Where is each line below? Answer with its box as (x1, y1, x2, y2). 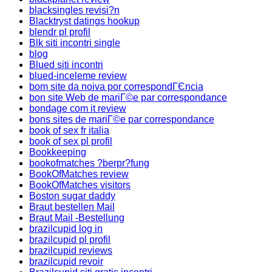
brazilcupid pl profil (29, 234, 110, 245)
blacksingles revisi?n (29, 5, 120, 15)
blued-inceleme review (29, 70, 127, 81)
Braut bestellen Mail (29, 202, 115, 212)
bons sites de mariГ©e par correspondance (29, 114, 214, 124)
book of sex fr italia (29, 125, 109, 135)
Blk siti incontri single (29, 38, 120, 48)
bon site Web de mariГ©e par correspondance (29, 92, 227, 103)
